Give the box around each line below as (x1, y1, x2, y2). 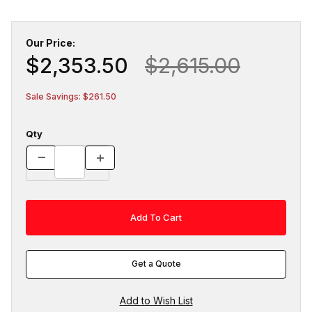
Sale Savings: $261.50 (26, 91, 116, 102)
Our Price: (26, 36, 75, 49)
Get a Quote (131, 258, 181, 270)
